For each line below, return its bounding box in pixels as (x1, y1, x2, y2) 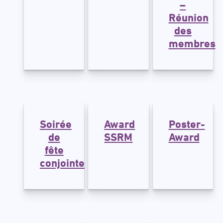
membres (168, 37, 216, 49)
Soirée (39, 118, 72, 130)
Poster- (168, 118, 205, 130)
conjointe (39, 157, 85, 169)
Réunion (168, 11, 209, 23)
